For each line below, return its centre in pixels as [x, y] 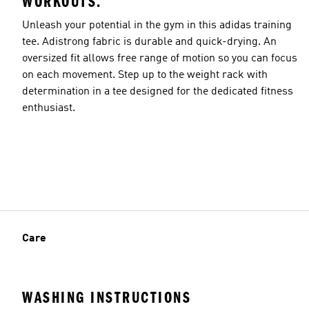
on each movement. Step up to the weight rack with [145, 76]
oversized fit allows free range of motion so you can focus [160, 59]
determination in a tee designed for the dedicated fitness [158, 92]
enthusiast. [49, 109]
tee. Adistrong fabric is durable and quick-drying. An [149, 42]
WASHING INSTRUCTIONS [107, 297]
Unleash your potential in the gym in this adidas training [157, 26]
